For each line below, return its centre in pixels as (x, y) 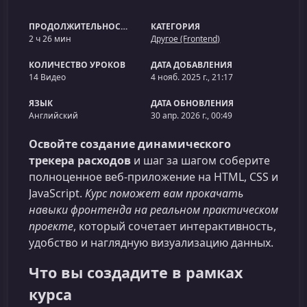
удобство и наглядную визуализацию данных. (151, 243)
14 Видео (47, 77)
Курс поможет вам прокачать (164, 193)
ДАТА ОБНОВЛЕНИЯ (193, 103)
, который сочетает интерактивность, (175, 226)
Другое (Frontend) (186, 39)
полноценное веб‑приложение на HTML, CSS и (153, 177)
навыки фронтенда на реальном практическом (153, 210)
